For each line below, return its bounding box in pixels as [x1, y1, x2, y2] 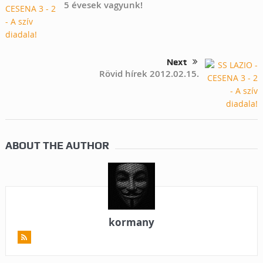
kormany [108, 215, 154, 229]
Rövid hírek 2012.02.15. [99, 67, 200, 80]
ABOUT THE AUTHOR [5, 139, 109, 151]
